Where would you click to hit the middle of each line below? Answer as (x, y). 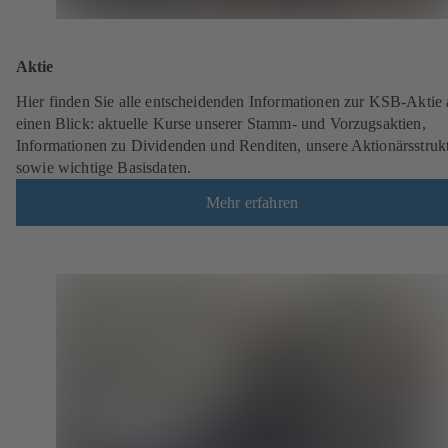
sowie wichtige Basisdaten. (104, 168)
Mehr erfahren (252, 202)
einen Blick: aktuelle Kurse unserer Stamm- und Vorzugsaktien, (221, 124)
